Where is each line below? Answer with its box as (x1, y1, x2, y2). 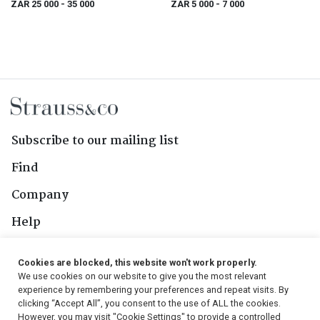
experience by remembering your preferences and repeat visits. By (18, 284, 289, 295)
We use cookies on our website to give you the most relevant (18, 271, 266, 281)
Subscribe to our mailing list (11, 131, 179, 151)
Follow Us (11, 281, 71, 301)
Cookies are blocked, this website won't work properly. (18, 257, 257, 268)
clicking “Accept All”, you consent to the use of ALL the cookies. (18, 298, 281, 309)
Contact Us (11, 239, 77, 259)
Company (11, 185, 69, 205)
